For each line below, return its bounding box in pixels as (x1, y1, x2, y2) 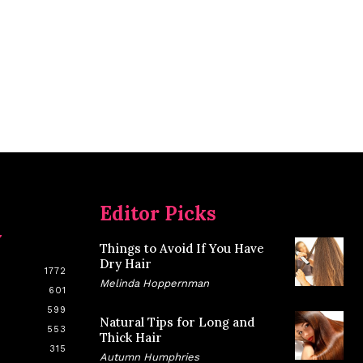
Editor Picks (99, 200, 216, 226)
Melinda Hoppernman (99, 276, 209, 289)
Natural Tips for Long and (99, 314, 254, 330)
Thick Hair (99, 329, 162, 345)
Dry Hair (99, 255, 152, 271)
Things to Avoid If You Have (99, 240, 264, 256)
